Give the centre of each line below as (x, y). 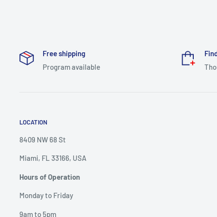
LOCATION (33, 122)
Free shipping (64, 53)
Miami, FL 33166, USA (53, 158)
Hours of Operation (50, 177)
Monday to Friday (46, 195)
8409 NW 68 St (43, 139)
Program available (71, 67)
